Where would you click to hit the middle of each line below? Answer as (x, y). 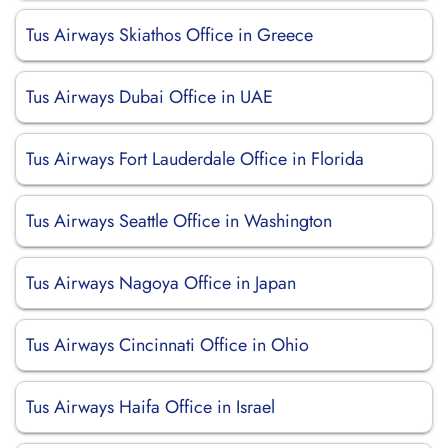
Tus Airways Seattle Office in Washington (179, 221)
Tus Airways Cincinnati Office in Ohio (167, 345)
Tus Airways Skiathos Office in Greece (169, 35)
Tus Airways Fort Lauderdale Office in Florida (195, 159)
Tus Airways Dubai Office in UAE (149, 97)
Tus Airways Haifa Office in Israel (150, 407)
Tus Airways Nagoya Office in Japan (161, 283)
